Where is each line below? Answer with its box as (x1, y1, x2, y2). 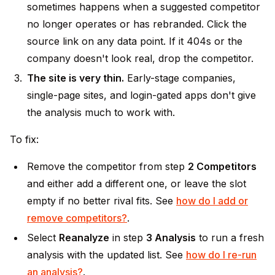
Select (27, 231, 59, 244)
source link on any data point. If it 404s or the (27, 35, 242, 47)
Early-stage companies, (124, 72, 236, 84)
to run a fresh (196, 231, 264, 244)
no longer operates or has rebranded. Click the (27, 18, 247, 30)
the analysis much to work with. (27, 106, 175, 118)
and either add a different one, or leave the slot (27, 177, 246, 190)
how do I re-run (186, 249, 257, 261)
